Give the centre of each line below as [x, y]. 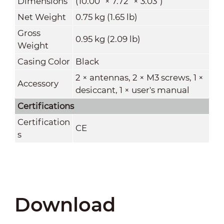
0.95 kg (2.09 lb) [108, 39]
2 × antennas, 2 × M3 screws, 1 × [139, 77]
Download [65, 205]
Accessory [38, 83]
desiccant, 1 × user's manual [132, 90]
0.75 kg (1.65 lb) [106, 17]
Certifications [45, 106]
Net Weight [41, 17]
